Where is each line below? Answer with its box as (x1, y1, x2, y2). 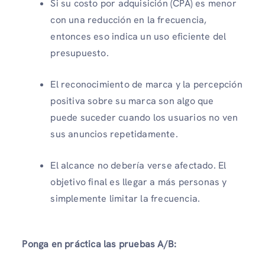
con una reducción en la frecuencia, (50, 13, 207, 26)
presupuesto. (50, 46, 109, 59)
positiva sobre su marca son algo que (50, 94, 214, 107)
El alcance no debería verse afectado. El (50, 159, 227, 172)
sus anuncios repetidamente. (50, 127, 178, 140)
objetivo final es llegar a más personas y (50, 175, 227, 188)
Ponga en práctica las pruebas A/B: (22, 237, 177, 250)
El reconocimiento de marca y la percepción (50, 77, 243, 91)
